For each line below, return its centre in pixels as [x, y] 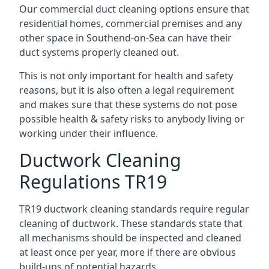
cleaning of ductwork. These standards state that [131, 223]
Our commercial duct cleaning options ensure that [134, 9]
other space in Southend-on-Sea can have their [125, 38]
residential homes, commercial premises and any [131, 23]
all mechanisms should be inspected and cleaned [130, 237]
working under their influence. [89, 133]
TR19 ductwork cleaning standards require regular [134, 209]
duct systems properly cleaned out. [99, 52]
